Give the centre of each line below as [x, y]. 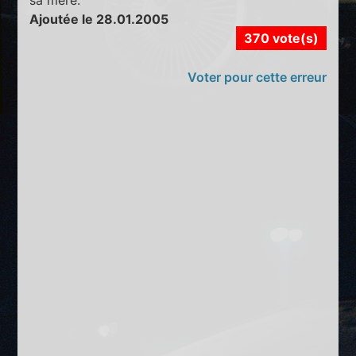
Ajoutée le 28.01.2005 [99, 19]
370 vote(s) [281, 38]
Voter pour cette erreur [257, 77]
